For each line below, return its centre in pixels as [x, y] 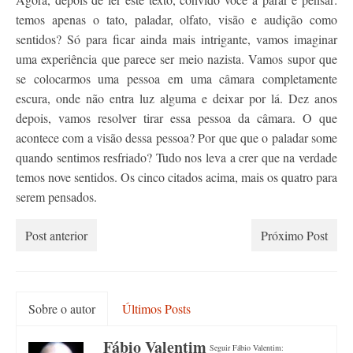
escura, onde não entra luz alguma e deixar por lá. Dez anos [176, 98]
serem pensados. [56, 197]
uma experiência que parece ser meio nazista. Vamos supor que [176, 59]
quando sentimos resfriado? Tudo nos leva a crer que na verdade [176, 157]
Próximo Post [294, 235]
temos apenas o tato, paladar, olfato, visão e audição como [176, 19]
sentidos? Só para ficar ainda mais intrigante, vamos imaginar [176, 39]
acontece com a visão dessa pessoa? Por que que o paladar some [176, 137]
